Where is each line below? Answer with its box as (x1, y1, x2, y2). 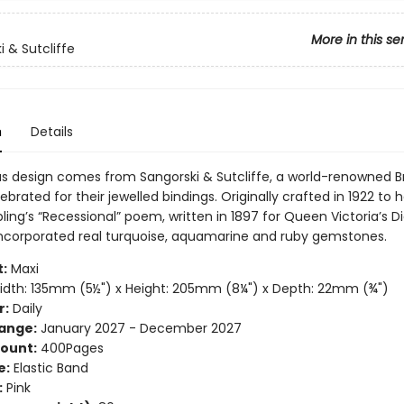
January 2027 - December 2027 (36, 319, 242, 337)
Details (30, 123, 73, 141)
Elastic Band (9, 359, 88, 377)
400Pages (36, 339, 104, 357)
